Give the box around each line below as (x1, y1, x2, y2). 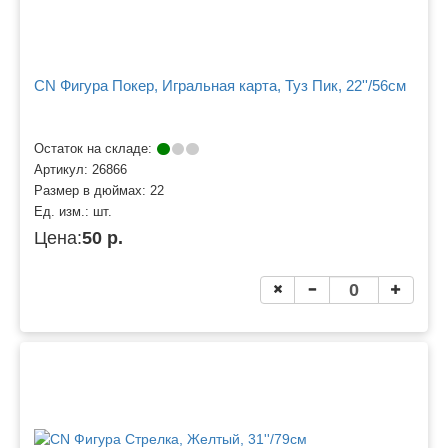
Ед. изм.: (34, 204, 93, 219)
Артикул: (34, 162, 92, 177)
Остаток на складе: (34, 141, 156, 156)
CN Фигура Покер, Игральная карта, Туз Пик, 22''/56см (34, 77, 406, 95)
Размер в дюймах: (34, 183, 150, 198)
